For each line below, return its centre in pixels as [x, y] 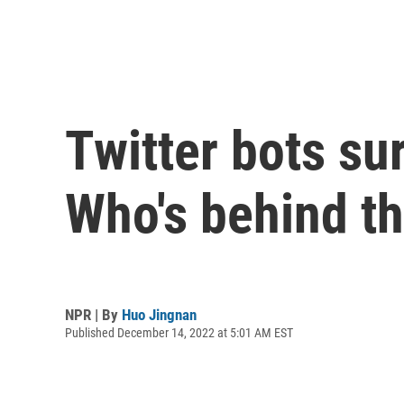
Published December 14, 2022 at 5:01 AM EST [179, 332]
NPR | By [93, 314]
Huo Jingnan [159, 314]
